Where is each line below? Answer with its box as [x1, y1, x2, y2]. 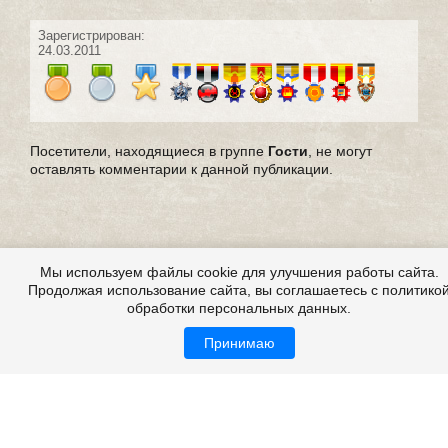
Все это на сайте [30, 405, 140, 421]
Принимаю [203, 335, 275, 351]
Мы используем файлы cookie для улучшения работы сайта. [39, 264, 439, 280]
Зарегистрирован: [38, 28, 145, 44]
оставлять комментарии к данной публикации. [30, 161, 333, 178]
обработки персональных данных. [127, 300, 351, 316]
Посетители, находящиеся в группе [30, 143, 268, 160]
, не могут [308, 143, 372, 160]
